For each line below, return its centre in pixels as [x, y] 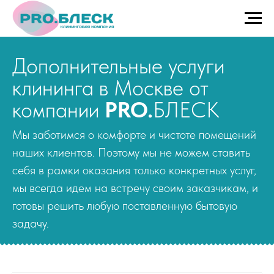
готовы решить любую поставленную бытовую [125, 206]
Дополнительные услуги [118, 66]
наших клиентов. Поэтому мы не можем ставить [131, 152]
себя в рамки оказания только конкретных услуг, [134, 170]
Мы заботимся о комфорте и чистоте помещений [134, 135]
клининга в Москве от [110, 88]
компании [58, 110]
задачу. [31, 223]
